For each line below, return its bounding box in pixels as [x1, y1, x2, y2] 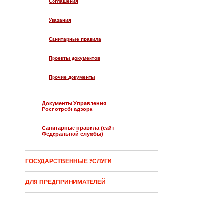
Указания [49, 18, 71, 23]
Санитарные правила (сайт [42, 125, 114, 131]
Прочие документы [49, 74, 95, 80]
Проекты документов [49, 55, 100, 61]
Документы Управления [42, 100, 106, 107]
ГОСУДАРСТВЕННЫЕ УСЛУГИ [25, 158, 112, 165]
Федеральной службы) [42, 131, 103, 137]
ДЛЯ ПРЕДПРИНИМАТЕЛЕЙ [25, 179, 106, 186]
